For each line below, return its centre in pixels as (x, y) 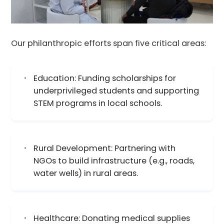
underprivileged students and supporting (116, 91)
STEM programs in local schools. (98, 103)
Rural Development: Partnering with (105, 148)
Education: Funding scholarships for (105, 78)
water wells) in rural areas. (86, 173)
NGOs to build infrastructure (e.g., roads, (114, 160)
